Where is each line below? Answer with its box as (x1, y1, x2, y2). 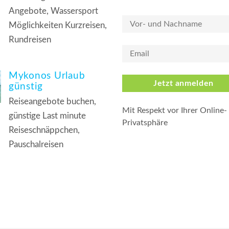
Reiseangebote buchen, (9, 97, 96, 106)
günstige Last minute (9, 111, 86, 120)
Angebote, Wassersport (9, 7, 98, 15)
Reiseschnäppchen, (9, 126, 80, 134)
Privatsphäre (122, 119, 168, 127)
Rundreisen (9, 35, 51, 44)
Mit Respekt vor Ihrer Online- (122, 106, 227, 114)
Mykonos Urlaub (9, 71, 85, 81)
